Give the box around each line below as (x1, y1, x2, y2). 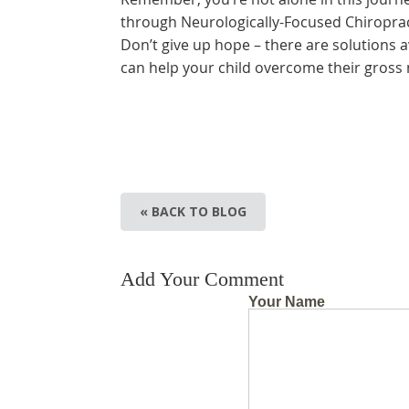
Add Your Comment (121, 267, 284, 290)
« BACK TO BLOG (140, 203, 246, 220)
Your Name (248, 294, 325, 309)
